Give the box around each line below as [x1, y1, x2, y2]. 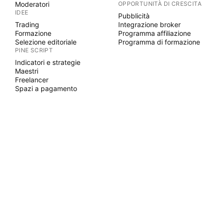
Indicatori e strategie [15, 58, 80, 66]
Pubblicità [118, 12, 150, 20]
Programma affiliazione [118, 29, 191, 37]
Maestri [15, 67, 38, 75]
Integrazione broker [118, 20, 181, 29]
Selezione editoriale [15, 38, 77, 46]
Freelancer [15, 76, 48, 84]
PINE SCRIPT [15, 46, 53, 54]
